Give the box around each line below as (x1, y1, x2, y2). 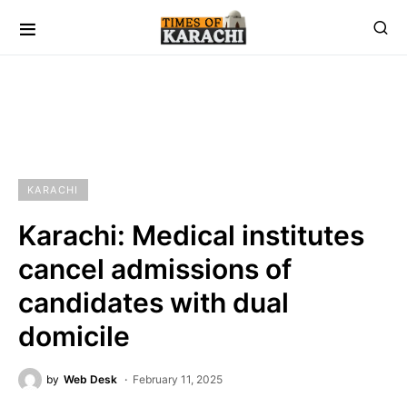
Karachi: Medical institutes (18, 219, 364, 252)
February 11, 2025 (133, 372, 223, 386)
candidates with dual (18, 286, 289, 319)
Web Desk (64, 372, 117, 386)
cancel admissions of (18, 253, 292, 285)
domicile (18, 320, 130, 352)
